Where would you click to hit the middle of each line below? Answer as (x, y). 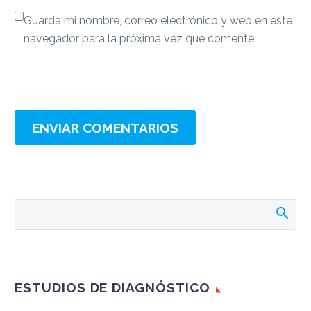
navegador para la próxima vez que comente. (140, 39)
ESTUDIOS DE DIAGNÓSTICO (112, 287)
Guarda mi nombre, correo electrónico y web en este (158, 21)
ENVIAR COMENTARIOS (105, 128)
